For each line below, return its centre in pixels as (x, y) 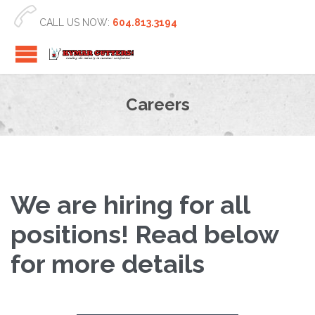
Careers (157, 104)
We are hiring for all (130, 204)
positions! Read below (144, 234)
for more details (108, 263)
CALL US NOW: (75, 22)
